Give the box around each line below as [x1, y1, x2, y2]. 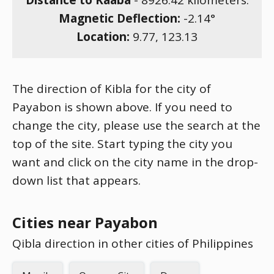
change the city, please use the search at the [12, 117, 261, 133]
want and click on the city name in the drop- [12, 154, 258, 170]
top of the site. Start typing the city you [12, 136, 232, 152]
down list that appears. [12, 172, 141, 188]
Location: [76, 29, 133, 45]
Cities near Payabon [12, 212, 158, 232]
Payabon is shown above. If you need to [12, 99, 232, 115]
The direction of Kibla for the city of [12, 81, 211, 97]
